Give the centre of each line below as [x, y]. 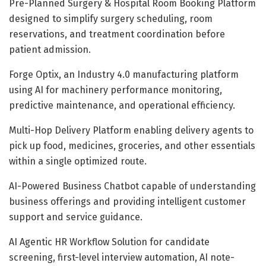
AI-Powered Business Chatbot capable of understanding [132, 186]
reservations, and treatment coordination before [117, 34]
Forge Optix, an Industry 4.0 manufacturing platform [124, 74]
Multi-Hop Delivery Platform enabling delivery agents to [131, 130]
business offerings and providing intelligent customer [127, 201]
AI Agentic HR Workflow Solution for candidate [109, 242]
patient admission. [50, 49]
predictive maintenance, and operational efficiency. [122, 105]
